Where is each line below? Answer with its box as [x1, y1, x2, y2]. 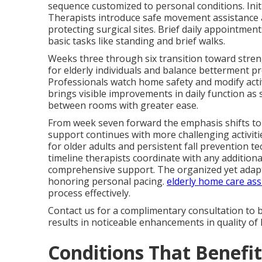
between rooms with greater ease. [48, 98, 198, 112]
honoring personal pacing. [48, 174, 167, 188]
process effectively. [48, 186, 130, 199]
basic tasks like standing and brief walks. [48, 34, 225, 47]
